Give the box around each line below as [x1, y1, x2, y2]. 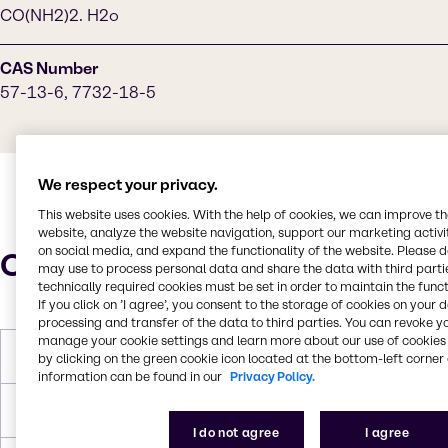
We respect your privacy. [37, 175, 218, 194]
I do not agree [193, 424, 280, 440]
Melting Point [17, 349, 93, 363]
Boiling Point [17, 403, 89, 417]
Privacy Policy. [229, 368, 315, 384]
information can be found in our [37, 368, 222, 384]
